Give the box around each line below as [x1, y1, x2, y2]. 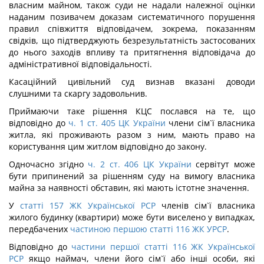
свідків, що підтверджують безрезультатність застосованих [9, 35, 255, 46]
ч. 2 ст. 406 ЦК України [83, 159, 192, 170]
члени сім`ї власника [165, 117, 255, 128]
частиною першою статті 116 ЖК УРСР [70, 223, 227, 235]
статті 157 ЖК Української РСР [20, 200, 156, 211]
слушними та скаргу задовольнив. [9, 88, 147, 99]
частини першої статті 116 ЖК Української [71, 241, 256, 252]
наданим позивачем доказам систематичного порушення [9, 11, 255, 22]
